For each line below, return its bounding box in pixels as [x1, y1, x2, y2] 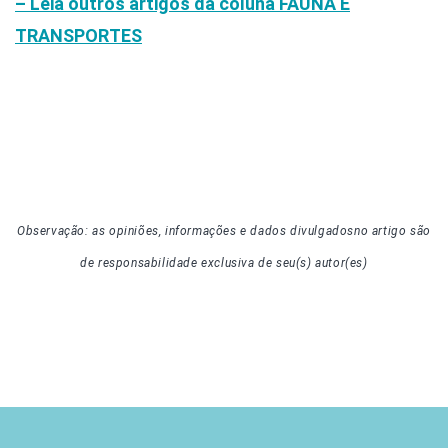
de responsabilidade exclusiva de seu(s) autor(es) [80, 256, 368, 271]
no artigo [354, 224, 411, 239]
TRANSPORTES [15, 24, 142, 46]
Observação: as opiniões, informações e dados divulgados [17, 224, 355, 239]
